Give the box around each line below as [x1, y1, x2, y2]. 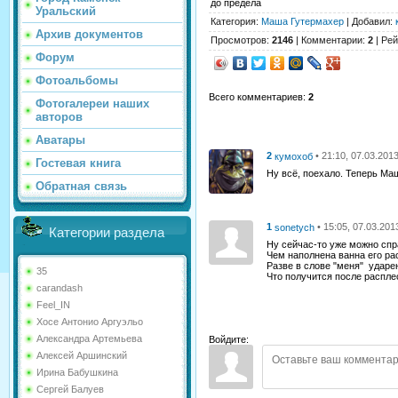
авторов [36, 110, 83, 123]
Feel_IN [36, 299, 70, 310]
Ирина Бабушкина [36, 367, 118, 378]
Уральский [36, 4, 96, 18]
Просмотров [211, 34, 267, 45]
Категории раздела [49, 226, 164, 240]
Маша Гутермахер [261, 15, 344, 27]
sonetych [275, 221, 314, 233]
